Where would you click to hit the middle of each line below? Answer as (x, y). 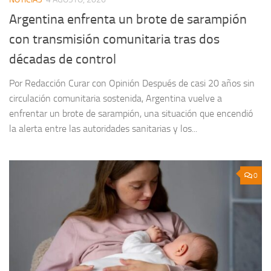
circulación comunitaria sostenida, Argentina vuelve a (116, 99)
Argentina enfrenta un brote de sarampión (128, 20)
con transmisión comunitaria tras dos (114, 40)
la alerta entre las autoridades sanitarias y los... (103, 129)
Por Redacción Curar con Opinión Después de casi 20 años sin (132, 83)
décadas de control (63, 60)
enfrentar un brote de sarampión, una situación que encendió (131, 114)
